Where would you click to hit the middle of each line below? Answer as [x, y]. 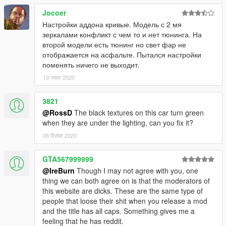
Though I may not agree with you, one [136, 171]
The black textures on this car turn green [138, 113]
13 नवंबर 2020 [59, 77]
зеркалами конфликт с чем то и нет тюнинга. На [122, 35]
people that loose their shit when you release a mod [125, 201]
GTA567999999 [68, 159]
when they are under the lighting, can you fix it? [118, 123]
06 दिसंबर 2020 [60, 135]
